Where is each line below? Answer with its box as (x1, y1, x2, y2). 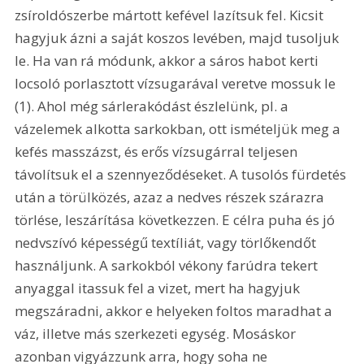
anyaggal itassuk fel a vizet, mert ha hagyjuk (15, 278, 304, 297)
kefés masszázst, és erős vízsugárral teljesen (15, 141, 301, 161)
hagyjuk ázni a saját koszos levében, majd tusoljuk (15, 28, 343, 47)
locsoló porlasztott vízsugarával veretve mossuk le (15, 73, 340, 93)
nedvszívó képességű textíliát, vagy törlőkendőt (15, 232, 320, 252)
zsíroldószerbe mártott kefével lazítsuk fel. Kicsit (15, 5, 327, 24)
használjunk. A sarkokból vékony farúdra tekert (15, 255, 322, 275)
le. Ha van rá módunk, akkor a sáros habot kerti (15, 50, 323, 70)
